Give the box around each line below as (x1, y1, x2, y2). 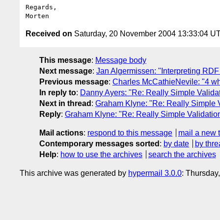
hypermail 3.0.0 (128, 168, 182, 177)
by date (164, 139, 189, 148)
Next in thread (39, 99, 91, 108)
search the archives (148, 150, 216, 159)
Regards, (26, 3, 57, 11)
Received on (26, 29, 72, 38)
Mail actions (39, 128, 83, 137)
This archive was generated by (20, 168, 128, 177)
